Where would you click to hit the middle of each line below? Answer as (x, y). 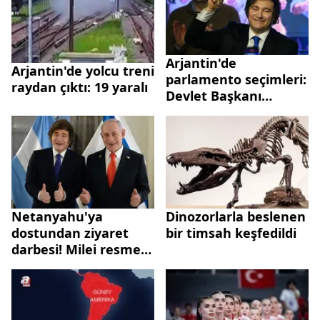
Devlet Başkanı (214, 95)
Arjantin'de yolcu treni (83, 70)
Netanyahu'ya (57, 216)
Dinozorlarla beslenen (236, 216)
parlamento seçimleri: (236, 79)
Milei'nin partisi (215, 112)
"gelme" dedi (53, 265)
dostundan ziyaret (70, 232)
